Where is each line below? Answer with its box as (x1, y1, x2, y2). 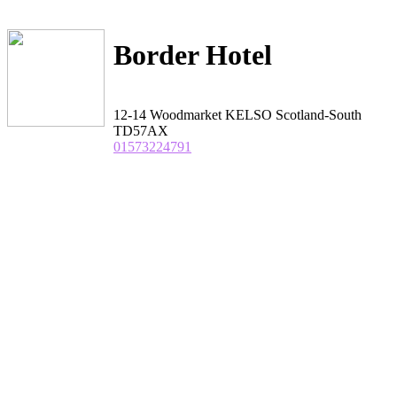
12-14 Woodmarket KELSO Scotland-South (113, 106, 362, 122)
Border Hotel (113, 39, 272, 72)
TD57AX (113, 122, 168, 138)
